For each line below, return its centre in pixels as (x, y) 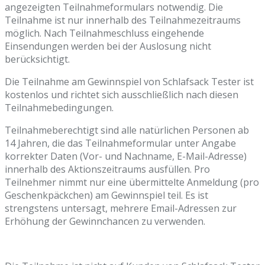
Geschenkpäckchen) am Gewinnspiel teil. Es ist (106, 195)
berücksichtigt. (37, 59)
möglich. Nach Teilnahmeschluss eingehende (104, 33)
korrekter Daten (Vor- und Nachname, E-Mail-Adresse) (126, 156)
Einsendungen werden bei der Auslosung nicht (108, 46)
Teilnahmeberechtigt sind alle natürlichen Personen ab (127, 130)
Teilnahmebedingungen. (59, 108)
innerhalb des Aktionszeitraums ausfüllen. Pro (107, 169)
